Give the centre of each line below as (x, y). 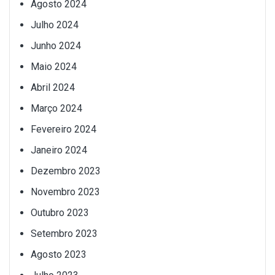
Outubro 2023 (60, 213)
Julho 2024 (55, 25)
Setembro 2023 (64, 234)
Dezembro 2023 (66, 171)
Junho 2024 (56, 46)
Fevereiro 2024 (64, 130)
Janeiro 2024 (59, 150)
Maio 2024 (54, 67)
